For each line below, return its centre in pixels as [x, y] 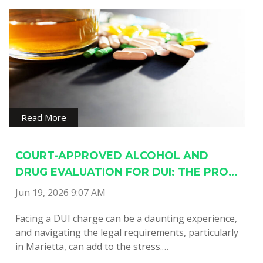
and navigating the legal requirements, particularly [127, 232]
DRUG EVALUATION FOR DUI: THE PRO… [127, 172]
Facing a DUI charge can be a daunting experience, [126, 218]
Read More [44, 117]
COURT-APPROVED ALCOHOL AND [112, 155]
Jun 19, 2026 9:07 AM [60, 192]
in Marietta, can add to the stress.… [92, 246]
